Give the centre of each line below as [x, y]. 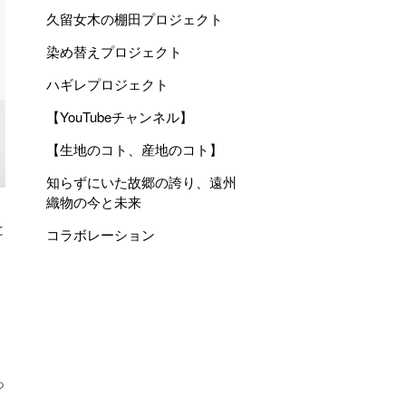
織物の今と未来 [94, 202]
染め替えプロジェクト [114, 51]
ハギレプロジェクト [107, 84]
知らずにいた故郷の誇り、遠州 [141, 182]
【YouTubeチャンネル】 [120, 116]
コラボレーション [101, 234]
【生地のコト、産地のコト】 [135, 149]
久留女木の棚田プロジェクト [135, 19]
